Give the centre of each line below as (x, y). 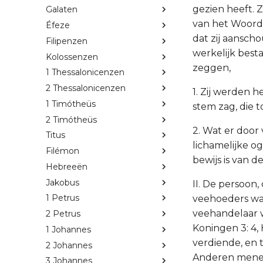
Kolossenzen (72, 57)
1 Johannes (68, 229)
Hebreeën (67, 166)
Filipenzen (67, 41)
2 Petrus (63, 214)
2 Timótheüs (71, 119)
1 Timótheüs (71, 104)
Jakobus (63, 182)
